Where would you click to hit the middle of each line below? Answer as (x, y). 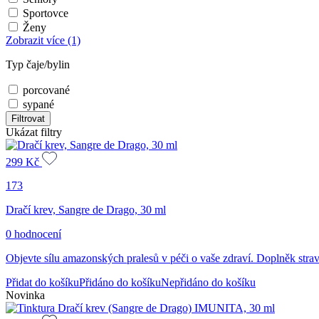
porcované (46, 90)
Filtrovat (28, 118)
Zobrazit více (35, 40)
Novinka (25, 296)
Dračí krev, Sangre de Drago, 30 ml (86, 210)
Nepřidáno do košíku (208, 283)
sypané (38, 104)
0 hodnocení (33, 234)
